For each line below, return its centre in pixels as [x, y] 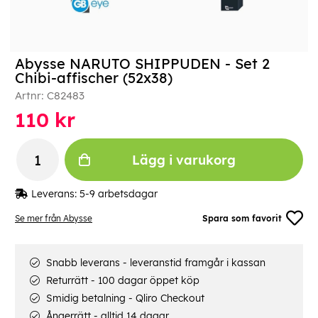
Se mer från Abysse [54, 218]
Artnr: [31, 96]
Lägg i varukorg [184, 160]
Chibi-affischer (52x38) [94, 78]
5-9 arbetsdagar [119, 194]
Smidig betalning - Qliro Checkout [124, 298]
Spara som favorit [242, 218]
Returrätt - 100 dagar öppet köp [121, 281]
